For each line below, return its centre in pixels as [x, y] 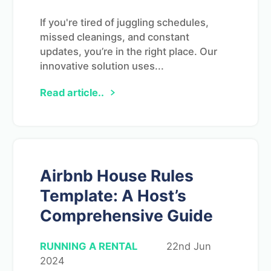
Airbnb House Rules [117, 175]
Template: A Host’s [113, 195]
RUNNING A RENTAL [89, 246]
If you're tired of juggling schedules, [124, 22]
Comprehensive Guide [126, 215]
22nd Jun [189, 246]
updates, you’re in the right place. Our [129, 51]
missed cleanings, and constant [115, 37]
